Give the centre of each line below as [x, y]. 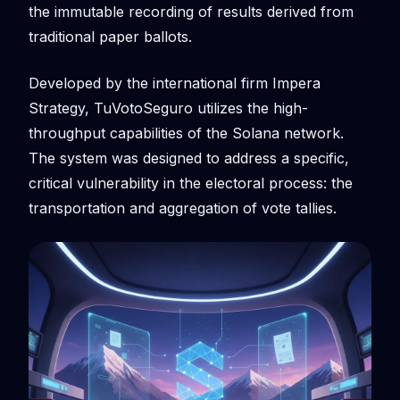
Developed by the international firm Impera [175, 83]
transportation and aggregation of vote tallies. [183, 208]
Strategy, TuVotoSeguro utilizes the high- [168, 108]
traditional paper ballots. [110, 37]
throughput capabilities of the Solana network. [186, 133]
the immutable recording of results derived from [191, 12]
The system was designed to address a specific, [189, 158]
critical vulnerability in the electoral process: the [191, 183]
